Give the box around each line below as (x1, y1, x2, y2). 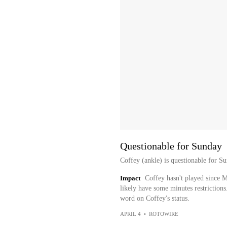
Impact (120, 174, 140, 182)
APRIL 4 (120, 211, 141, 217)
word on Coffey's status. (120, 195, 190, 202)
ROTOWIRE (148, 211, 178, 217)
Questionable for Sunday (120, 140, 222, 152)
